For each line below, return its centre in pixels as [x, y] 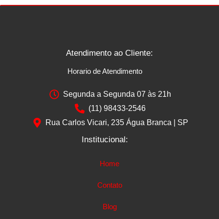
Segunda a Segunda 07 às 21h [117, 94]
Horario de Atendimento [105, 71]
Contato [109, 185]
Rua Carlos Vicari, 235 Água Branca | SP [117, 123]
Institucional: [105, 140]
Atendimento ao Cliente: [109, 53]
